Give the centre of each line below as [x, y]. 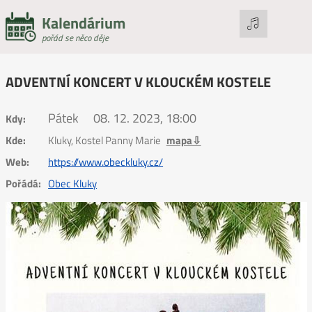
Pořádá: [23, 183]
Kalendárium [83, 23]
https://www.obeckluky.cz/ [106, 162]
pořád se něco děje [75, 38]
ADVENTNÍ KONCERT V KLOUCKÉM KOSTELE [138, 82]
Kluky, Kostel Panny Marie [106, 141]
